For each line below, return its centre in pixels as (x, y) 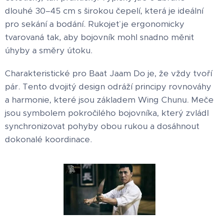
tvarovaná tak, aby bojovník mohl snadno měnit (99, 37)
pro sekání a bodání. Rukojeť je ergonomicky (95, 24)
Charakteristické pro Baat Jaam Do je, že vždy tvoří (109, 73)
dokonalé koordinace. (48, 139)
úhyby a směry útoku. (49, 50)
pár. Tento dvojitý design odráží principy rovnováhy (108, 86)
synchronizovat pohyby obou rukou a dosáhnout (102, 126)
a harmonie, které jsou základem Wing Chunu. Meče (109, 99)
